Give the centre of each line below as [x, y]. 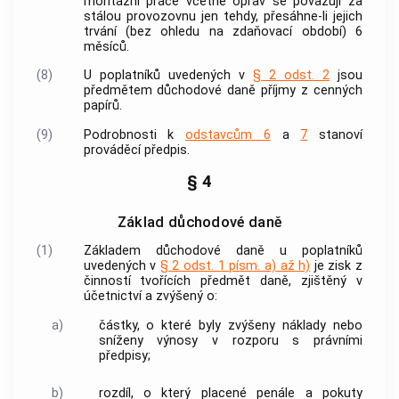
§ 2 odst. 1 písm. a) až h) [235, 266]
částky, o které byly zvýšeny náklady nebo [230, 325]
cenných [338, 91]
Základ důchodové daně [199, 223]
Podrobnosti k [134, 134]
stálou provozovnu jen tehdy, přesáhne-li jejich [223, 16]
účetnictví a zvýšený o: [150, 297]
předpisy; [124, 355]
